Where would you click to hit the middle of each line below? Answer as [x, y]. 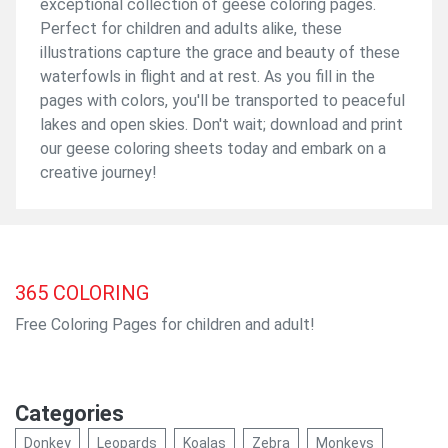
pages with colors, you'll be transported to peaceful [222, 100]
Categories [69, 413]
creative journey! [98, 172]
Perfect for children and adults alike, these [191, 28]
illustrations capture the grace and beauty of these [220, 52]
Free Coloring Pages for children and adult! [165, 324]
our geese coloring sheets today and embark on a [213, 148]
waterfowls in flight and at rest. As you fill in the [207, 76]
